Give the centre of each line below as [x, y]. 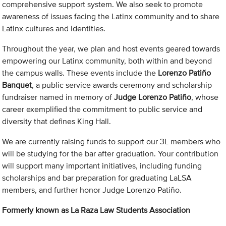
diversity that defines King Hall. [57, 122]
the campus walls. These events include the [80, 73]
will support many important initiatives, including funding [102, 166]
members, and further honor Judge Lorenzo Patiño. [92, 190]
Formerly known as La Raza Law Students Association [96, 210]
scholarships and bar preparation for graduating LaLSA [97, 178]
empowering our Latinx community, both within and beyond [107, 61]
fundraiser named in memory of [58, 97]
